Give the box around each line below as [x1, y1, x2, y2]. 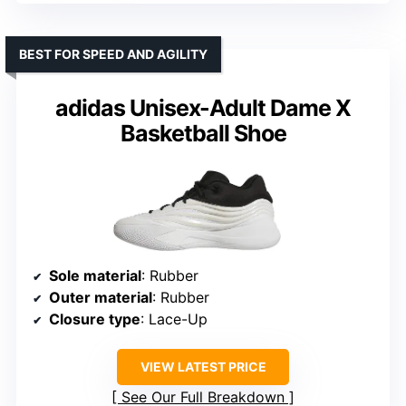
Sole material [49, 266, 141, 285]
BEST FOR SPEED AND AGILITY [19, 46, 208, 63]
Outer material [49, 287, 152, 306]
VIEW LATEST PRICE [140, 358, 266, 374]
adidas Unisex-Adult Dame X [55, 94, 351, 122]
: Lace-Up [140, 309, 208, 328]
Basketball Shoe [120, 120, 286, 148]
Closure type [49, 309, 140, 328]
